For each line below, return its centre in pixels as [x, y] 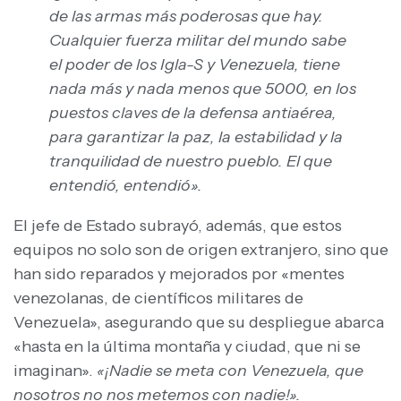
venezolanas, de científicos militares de [158, 299]
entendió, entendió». [126, 186]
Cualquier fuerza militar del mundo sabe [198, 41]
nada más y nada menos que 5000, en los [203, 89]
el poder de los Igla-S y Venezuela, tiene [195, 65]
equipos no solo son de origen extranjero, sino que [201, 250]
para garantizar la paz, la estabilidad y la [196, 137]
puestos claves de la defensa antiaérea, [193, 113]
